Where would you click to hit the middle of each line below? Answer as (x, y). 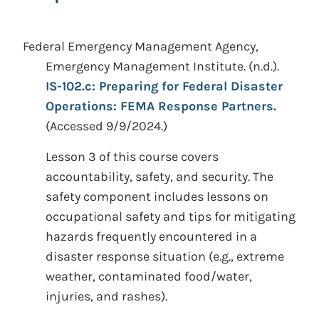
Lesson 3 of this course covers (132, 157)
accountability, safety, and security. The (159, 177)
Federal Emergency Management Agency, (141, 46)
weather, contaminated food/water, (149, 276)
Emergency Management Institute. (146, 66)
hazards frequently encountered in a (151, 236)
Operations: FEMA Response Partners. (161, 106)
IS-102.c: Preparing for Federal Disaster (164, 86)
